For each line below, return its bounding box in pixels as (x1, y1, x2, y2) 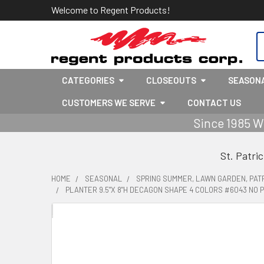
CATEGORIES (62, 75, 114, 85)
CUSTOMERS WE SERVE (62, 97, 156, 108)
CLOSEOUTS (146, 75, 196, 85)
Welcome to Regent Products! (51, 4, 170, 15)
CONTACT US (187, 97, 241, 108)
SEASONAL (85, 174, 122, 183)
